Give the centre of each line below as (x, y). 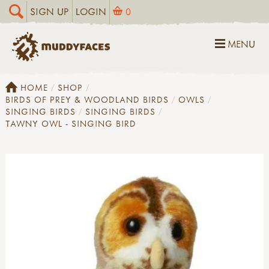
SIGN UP (50, 11)
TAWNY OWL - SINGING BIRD (71, 123)
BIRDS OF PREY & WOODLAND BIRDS (87, 99)
